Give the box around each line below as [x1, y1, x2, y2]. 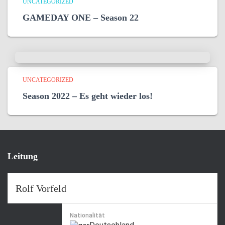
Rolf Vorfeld [16, 183, 66, 194]
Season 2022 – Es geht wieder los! [23, 91, 153, 101]
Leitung [8, 151, 38, 162]
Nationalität [70, 212, 105, 219]
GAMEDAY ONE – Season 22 [23, 13, 139, 23]
